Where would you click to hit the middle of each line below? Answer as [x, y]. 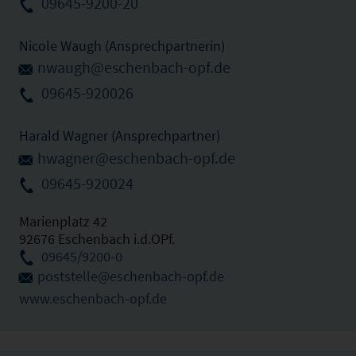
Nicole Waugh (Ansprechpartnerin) [122, 45]
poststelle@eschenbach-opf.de [131, 276]
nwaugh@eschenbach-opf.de [134, 68]
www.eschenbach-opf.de [93, 298]
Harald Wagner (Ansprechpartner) [120, 136]
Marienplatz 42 [63, 221]
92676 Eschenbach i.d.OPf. [97, 238]
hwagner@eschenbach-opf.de [136, 159]
